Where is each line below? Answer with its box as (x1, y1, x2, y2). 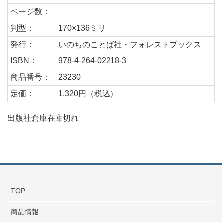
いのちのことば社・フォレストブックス (58, 40, 201, 49)
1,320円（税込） (58, 89, 118, 98)
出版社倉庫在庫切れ (7, 113, 79, 122)
